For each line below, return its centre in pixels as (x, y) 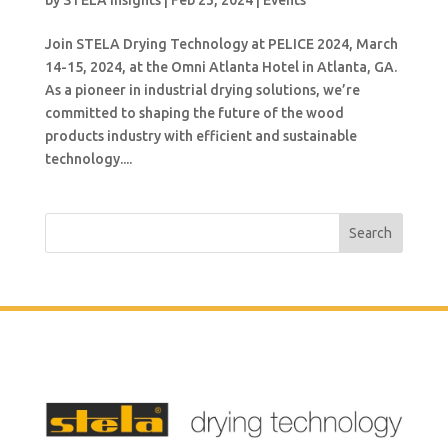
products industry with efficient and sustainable (200, 136)
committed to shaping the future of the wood (194, 113)
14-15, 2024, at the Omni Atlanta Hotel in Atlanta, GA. (220, 67)
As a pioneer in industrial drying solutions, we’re (202, 90)
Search (371, 233)
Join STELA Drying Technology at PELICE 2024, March (221, 44)
